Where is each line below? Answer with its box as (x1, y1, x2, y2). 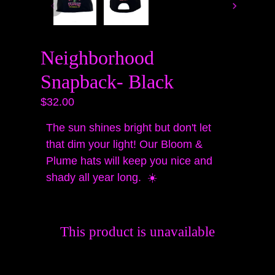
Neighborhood (40, 47, 154, 69)
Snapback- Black (40, 71, 174, 93)
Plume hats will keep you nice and (45, 155, 212, 167)
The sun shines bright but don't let (45, 122, 211, 134)
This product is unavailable (60, 223, 215, 239)
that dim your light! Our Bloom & (45, 138, 203, 150)
